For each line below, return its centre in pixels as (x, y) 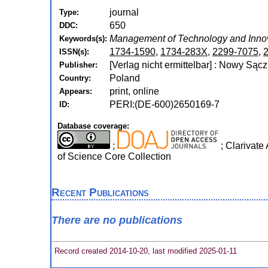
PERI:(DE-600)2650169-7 (164, 104)
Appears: (75, 91)
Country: (75, 78)
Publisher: (78, 65)
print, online (134, 91)
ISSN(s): (74, 52)
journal (124, 12)
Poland (124, 78)
